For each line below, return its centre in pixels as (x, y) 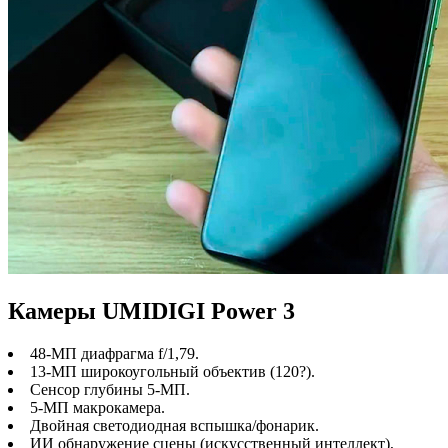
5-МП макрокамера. (97, 407)
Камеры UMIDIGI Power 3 (151, 311)
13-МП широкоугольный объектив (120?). (172, 371)
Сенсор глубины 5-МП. (110, 389)
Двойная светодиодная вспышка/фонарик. (174, 425)
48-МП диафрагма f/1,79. (114, 353)
